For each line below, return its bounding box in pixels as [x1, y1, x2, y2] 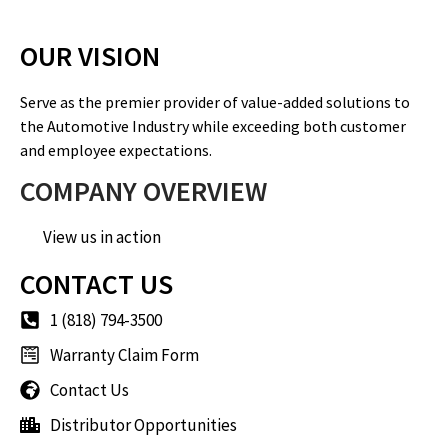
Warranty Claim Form [50, 343, 199, 366]
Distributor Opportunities [50, 413, 237, 436]
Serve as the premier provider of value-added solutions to [20, 92, 410, 113]
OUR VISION [20, 38, 160, 75]
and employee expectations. [20, 140, 212, 161]
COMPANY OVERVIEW [20, 172, 267, 209]
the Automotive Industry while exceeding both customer [20, 116, 406, 137]
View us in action [42, 225, 161, 248]
